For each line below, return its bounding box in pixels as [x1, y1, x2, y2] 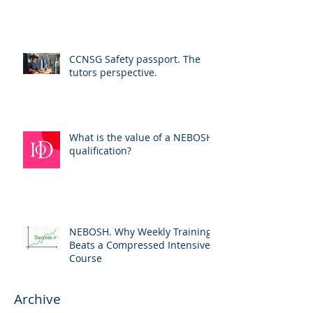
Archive [14, 289, 61, 308]
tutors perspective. [69, 65, 157, 79]
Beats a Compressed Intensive [69, 238, 210, 252]
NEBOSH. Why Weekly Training [69, 224, 212, 238]
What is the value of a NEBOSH [69, 130, 153, 144]
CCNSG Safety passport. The [69, 52, 201, 66]
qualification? [69, 143, 131, 157]
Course [69, 251, 102, 265]
